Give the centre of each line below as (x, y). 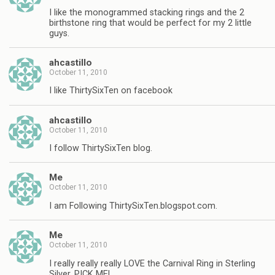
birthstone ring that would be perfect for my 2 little (150, 23)
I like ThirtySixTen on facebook (111, 91)
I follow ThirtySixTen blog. (101, 149)
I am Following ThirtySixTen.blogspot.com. (133, 206)
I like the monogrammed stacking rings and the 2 (147, 12)
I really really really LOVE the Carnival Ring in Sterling (152, 263)
